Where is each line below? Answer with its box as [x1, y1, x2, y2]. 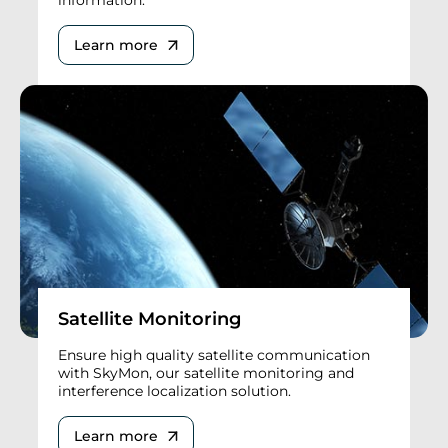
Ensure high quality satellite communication [58, 346, 370, 365]
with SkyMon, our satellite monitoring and [58, 364, 354, 383]
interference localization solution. [58, 382, 291, 401]
